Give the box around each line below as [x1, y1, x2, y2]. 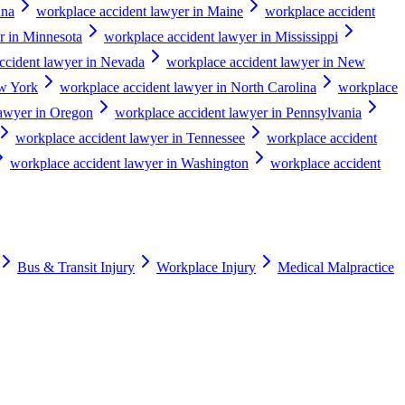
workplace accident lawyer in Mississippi [104, 28, 338, 44]
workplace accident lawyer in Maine [36, 3, 243, 19]
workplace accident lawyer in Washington [10, 155, 249, 171]
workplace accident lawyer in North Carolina [60, 79, 316, 95]
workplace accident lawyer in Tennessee [15, 129, 245, 146]
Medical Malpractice [278, 259, 394, 276]
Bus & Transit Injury [17, 259, 135, 276]
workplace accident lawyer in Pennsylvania [115, 104, 362, 120]
